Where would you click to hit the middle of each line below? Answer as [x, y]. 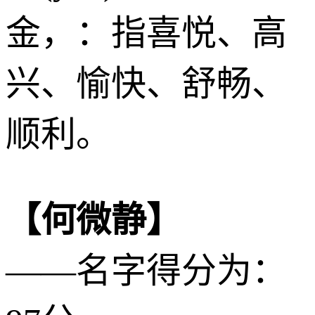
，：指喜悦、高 [164, 33]
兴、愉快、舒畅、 [146, 83]
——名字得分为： [146, 270]
